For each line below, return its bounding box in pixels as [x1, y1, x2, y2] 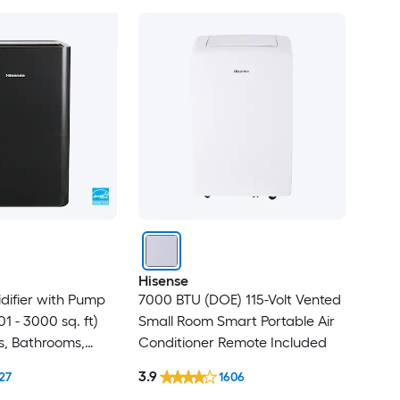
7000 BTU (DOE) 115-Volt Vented [137, 290, 342, 308]
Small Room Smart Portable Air [137, 312, 335, 329]
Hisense [137, 271, 188, 289]
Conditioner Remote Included [137, 333, 327, 351]
